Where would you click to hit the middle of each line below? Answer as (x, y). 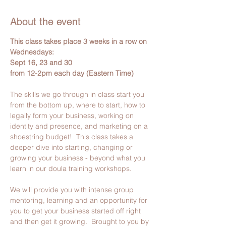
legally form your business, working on (73, 116)
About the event (45, 22)
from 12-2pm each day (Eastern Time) (72, 73)
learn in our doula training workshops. (71, 169)
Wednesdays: (32, 52)
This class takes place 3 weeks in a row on (79, 42)
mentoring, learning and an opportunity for (80, 201)
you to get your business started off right (76, 211)
